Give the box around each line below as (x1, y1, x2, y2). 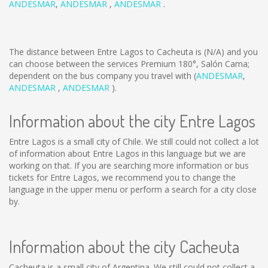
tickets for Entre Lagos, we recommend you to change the (9, 172, 236, 183)
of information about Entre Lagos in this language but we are (9, 148, 246, 159)
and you (224, 46, 258, 57)
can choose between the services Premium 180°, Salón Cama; (9, 58, 249, 69)
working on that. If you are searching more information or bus (9, 160, 249, 171)
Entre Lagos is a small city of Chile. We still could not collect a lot (9, 136, 259, 147)
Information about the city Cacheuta (9, 236, 239, 257)
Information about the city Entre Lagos (9, 110, 255, 132)
